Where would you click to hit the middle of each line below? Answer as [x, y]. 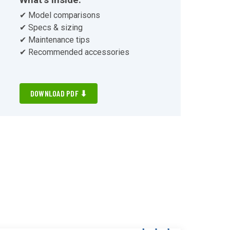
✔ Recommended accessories [74, 52]
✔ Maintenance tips [54, 40]
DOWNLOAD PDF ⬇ [59, 93]
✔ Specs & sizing [51, 28]
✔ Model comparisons [60, 15]
